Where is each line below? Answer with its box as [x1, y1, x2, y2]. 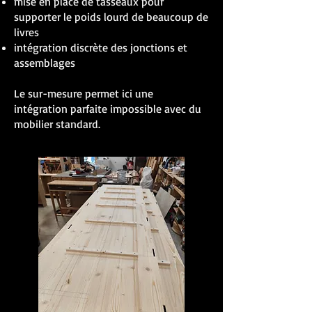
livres [14, 24, 42, 39]
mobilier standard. [14, 116, 100, 131]
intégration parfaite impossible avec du [14, 101, 201, 116]
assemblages [14, 55, 75, 70]
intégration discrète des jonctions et [14, 40, 187, 54]
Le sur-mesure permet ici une [14, 86, 153, 100]
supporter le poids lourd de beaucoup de [14, 9, 208, 24]
